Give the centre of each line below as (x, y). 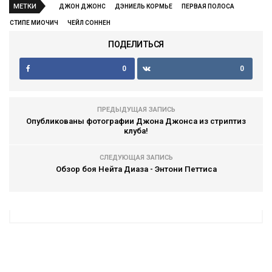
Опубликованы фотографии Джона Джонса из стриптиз (136, 121)
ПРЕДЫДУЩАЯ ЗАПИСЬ (136, 109)
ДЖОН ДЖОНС (82, 6)
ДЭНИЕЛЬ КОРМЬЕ (144, 6)
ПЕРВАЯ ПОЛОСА (208, 6)
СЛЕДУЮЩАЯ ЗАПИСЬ (136, 157)
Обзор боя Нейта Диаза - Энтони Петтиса (136, 169)
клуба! (136, 131)
